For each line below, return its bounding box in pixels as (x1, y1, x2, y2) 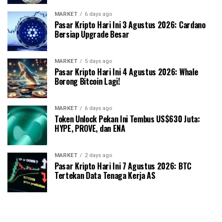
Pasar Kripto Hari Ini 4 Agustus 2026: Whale (55, 65, 198, 78)
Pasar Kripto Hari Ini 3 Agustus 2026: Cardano (55, 18, 206, 31)
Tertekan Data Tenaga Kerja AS (55, 169, 156, 181)
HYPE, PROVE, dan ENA (55, 122, 125, 134)
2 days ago (85, 152, 112, 159)
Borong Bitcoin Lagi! (55, 75, 120, 87)
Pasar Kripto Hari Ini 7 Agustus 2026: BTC (55, 160, 191, 172)
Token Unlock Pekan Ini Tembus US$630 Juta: (55, 112, 200, 125)
